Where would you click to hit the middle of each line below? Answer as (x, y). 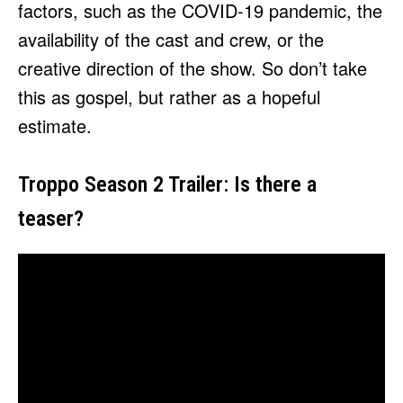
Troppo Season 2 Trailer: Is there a (167, 185)
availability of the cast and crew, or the (171, 40)
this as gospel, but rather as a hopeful (169, 97)
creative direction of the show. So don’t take (193, 68)
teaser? (51, 219)
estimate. (55, 126)
